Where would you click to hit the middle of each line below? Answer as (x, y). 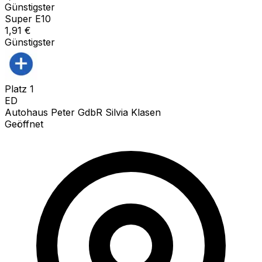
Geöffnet (24, 124)
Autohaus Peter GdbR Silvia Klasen (83, 112)
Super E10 (28, 18)
